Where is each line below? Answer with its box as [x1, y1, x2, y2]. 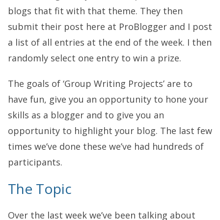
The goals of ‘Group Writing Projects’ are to [8, 78, 192, 89]
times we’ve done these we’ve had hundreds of [8, 140, 204, 152]
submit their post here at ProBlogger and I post [8, 21, 212, 32]
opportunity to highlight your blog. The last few [8, 125, 212, 137]
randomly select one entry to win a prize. [8, 52, 181, 64]
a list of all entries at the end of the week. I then [8, 36, 212, 48]
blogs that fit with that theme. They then [8, 5, 183, 17]
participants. [8, 156, 62, 168]
